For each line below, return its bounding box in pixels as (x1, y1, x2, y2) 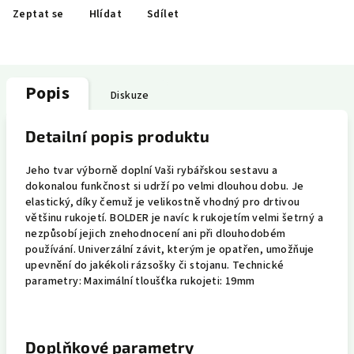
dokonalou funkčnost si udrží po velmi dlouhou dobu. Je (25, 179, 304, 194)
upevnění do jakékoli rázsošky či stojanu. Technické (25, 258, 284, 273)
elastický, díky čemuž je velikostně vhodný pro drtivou (25, 194, 300, 210)
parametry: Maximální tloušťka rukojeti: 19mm (25, 273, 255, 289)
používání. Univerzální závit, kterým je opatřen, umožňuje (25, 242, 314, 258)
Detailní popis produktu (25, 126, 210, 145)
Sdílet (147, 6, 179, 22)
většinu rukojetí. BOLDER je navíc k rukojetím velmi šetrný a (25, 210, 323, 226)
